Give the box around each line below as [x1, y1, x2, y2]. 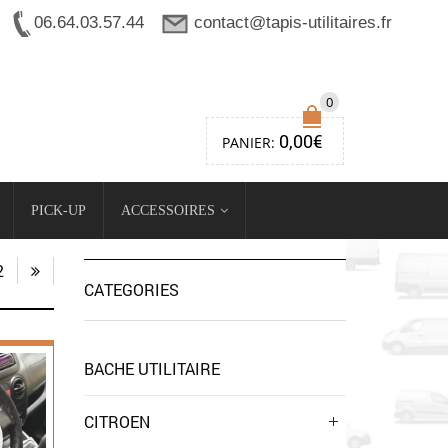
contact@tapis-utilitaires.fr [194, 13, 393, 33]
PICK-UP [31, 203, 86, 218]
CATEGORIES [83, 279, 179, 300]
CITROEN [83, 411, 150, 432]
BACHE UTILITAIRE [83, 358, 220, 379]
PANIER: [222, 133, 279, 152]
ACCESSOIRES [121, 203, 215, 218]
